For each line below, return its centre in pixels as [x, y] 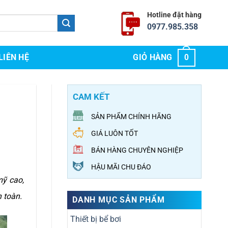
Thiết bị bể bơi [96, 219]
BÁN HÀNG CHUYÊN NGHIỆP [137, 150]
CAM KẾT [91, 97]
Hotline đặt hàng [174, 15]
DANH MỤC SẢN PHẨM [119, 199]
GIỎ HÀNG [153, 58]
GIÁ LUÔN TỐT [115, 133]
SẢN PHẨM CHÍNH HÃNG [131, 116]
